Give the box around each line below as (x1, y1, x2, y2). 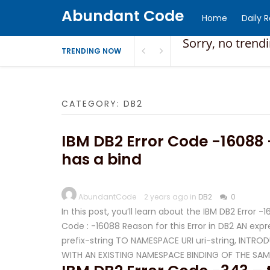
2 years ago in (144, 192, 198, 202)
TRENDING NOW (61, 46, 121, 56)
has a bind (61, 149, 142, 170)
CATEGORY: (61, 98, 124, 110)
